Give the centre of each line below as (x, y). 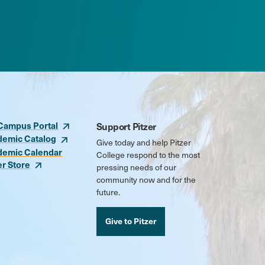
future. (108, 192)
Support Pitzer (126, 126)
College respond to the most (148, 155)
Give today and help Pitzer (143, 143)
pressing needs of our (136, 167)
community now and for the (146, 180)
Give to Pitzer (130, 221)
